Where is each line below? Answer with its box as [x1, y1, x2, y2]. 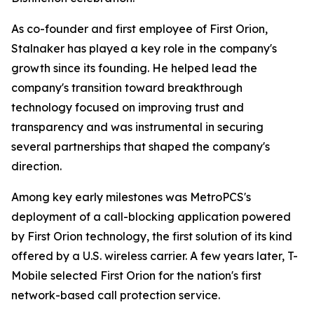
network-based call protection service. [11, 288, 220, 302]
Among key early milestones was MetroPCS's [11, 190, 251, 204]
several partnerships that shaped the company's [11, 139, 270, 153]
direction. [11, 159, 62, 173]
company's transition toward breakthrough [11, 81, 243, 95]
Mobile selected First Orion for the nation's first [11, 268, 261, 282]
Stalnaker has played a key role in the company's [11, 41, 277, 55]
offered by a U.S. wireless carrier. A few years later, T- [11, 249, 298, 263]
